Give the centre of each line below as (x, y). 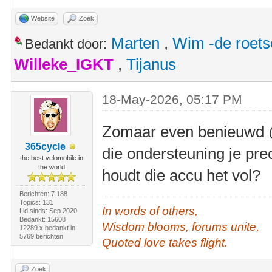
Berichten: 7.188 (43, 194)
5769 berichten (41, 236)
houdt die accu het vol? (182, 175)
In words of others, (150, 211)
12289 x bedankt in (47, 228)
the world (51, 167)
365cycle (46, 147)
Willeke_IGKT (64, 64)
